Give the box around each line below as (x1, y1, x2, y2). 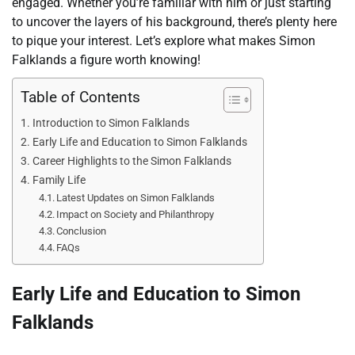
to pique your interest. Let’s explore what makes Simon (12, 32, 315, 48)
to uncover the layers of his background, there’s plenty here (12, 13, 337, 29)
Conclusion (56, 224, 107, 237)
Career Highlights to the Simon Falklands (32, 154, 231, 168)
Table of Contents (21, 87, 140, 106)
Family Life (32, 173, 86, 187)
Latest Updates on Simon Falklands (56, 191, 216, 204)
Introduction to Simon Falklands (32, 116, 189, 130)
